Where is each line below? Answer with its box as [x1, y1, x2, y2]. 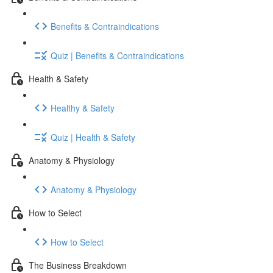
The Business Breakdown [29, 258, 127, 271]
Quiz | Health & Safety [51, 130, 135, 143]
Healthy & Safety [51, 101, 115, 114]
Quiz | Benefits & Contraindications [51, 49, 184, 62]
